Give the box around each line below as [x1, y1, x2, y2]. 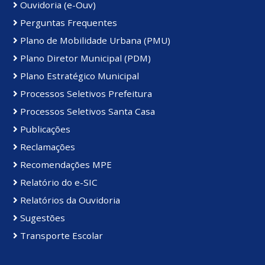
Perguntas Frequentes [18, 16, 117, 28]
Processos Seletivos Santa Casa [18, 105, 155, 117]
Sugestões [18, 211, 65, 224]
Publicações [18, 122, 70, 135]
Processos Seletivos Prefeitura [18, 87, 152, 99]
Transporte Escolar [18, 229, 103, 241]
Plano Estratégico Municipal [18, 69, 139, 82]
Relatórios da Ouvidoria [18, 193, 120, 206]
